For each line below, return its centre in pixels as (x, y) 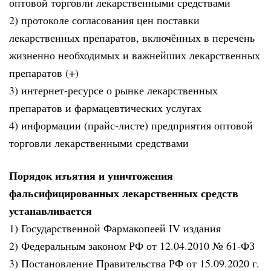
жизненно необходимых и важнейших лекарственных (135, 55)
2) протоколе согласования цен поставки (104, 20)
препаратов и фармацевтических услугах (105, 107)
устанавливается (51, 211)
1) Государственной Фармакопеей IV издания (115, 228)
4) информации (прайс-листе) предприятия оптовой (131, 125)
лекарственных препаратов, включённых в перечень (132, 37)
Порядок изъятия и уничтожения (91, 176)
